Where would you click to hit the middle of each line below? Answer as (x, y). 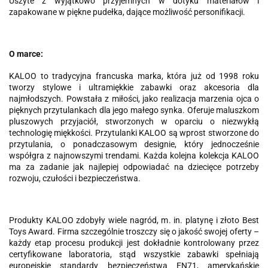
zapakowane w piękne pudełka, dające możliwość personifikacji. (127, 12)
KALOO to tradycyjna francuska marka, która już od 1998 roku (134, 76)
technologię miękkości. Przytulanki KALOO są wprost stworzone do (134, 133)
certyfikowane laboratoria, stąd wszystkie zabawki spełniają (134, 254)
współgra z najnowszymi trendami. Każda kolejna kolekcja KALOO (134, 156)
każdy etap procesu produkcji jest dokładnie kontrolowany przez (134, 243)
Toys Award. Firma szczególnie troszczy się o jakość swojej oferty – (134, 232)
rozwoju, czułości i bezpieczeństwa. (75, 178)
